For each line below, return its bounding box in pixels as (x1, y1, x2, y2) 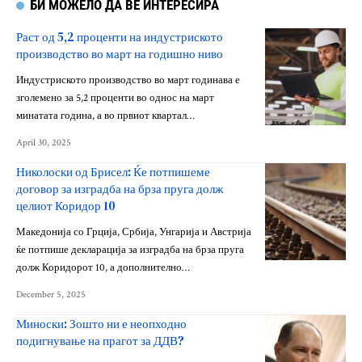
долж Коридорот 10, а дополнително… (16, 260, 190, 275)
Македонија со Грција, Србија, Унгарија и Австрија (16, 225, 251, 239)
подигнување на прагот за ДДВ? (16, 331, 184, 349)
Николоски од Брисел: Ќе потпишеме (16, 162, 210, 180)
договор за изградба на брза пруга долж (16, 179, 223, 197)
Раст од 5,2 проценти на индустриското (16, 27, 223, 45)
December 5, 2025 (16, 288, 86, 301)
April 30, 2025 (16, 136, 71, 149)
